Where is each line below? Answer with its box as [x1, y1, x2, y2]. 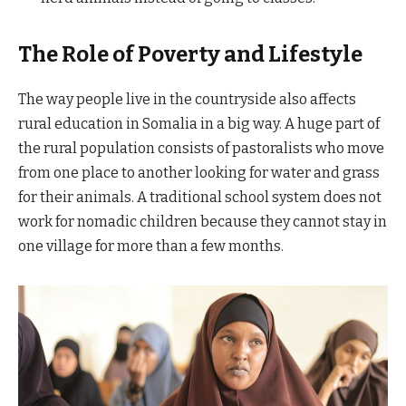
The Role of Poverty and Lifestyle [18, 42, 362, 68]
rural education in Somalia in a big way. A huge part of [18, 115, 380, 133]
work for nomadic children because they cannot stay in [18, 213, 387, 231]
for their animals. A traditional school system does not [18, 188, 382, 207]
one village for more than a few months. [18, 237, 284, 256]
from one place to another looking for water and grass [18, 164, 380, 182]
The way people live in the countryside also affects [18, 91, 356, 109]
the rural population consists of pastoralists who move [18, 140, 384, 158]
